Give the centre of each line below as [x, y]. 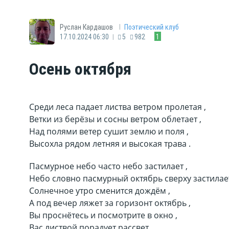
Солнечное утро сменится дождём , [100, 191]
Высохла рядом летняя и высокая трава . [110, 144]
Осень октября [80, 69]
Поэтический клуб [152, 27]
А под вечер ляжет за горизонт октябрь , [110, 203]
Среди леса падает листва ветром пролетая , [118, 107]
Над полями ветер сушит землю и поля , [109, 131]
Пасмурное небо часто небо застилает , [108, 166]
